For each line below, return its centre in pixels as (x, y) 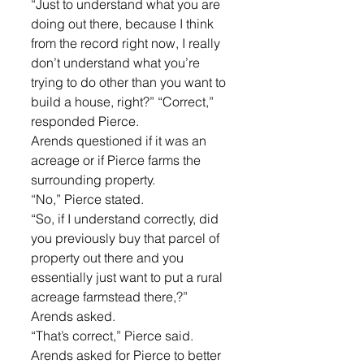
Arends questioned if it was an (120, 141)
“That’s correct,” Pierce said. (112, 336)
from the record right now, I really (127, 43)
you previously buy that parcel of (127, 238)
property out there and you (109, 258)
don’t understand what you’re (117, 63)
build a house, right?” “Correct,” (124, 102)
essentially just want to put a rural (128, 277)
